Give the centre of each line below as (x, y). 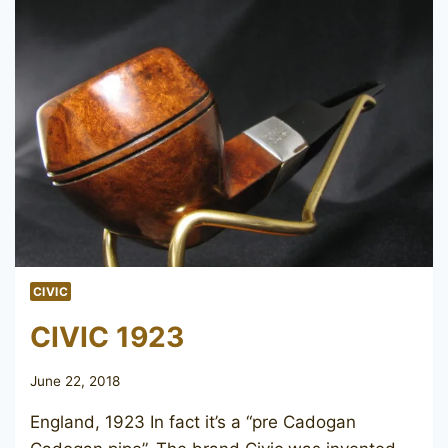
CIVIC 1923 (107, 336)
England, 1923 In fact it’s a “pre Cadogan (193, 422)
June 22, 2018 (75, 381)
